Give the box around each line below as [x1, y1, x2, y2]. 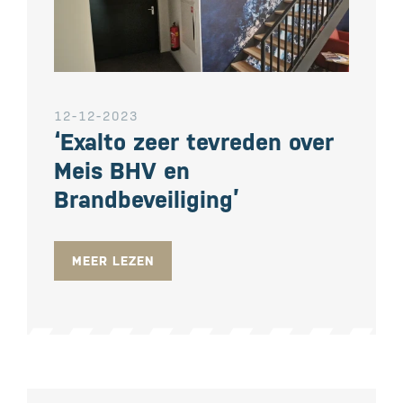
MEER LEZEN [72, 253, 154, 268]
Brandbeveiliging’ [54, 185, 239, 213]
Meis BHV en [54, 157, 190, 184]
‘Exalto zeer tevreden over [54, 128, 334, 156]
